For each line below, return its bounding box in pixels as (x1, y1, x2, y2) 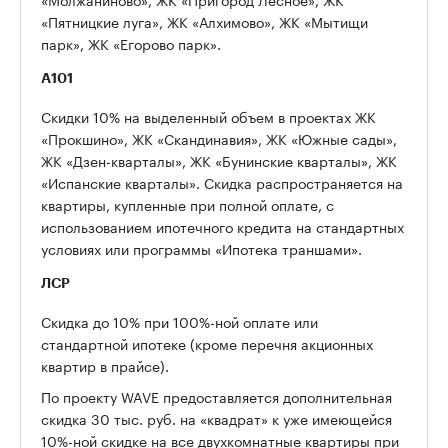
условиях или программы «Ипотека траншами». (41, 237, 362, 260)
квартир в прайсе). (41, 354, 169, 377)
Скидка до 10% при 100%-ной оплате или (41, 310, 318, 333)
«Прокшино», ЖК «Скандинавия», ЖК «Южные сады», (41, 127, 397, 150)
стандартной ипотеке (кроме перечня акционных (41, 332, 373, 355)
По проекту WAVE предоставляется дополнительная (41, 385, 392, 408)
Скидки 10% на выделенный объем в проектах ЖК (41, 105, 376, 128)
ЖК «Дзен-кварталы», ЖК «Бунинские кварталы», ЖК (41, 149, 397, 172)
